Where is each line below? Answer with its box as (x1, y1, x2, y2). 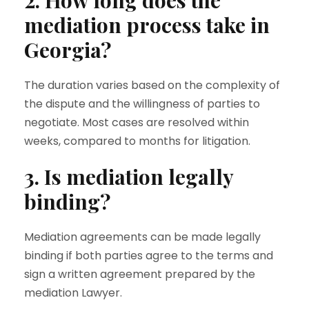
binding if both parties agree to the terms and (24, 248, 273, 263)
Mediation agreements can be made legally (24, 229, 261, 245)
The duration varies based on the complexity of (24, 77, 280, 93)
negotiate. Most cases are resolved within (24, 114, 249, 130)
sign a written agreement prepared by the (24, 266, 255, 282)
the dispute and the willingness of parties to (24, 96, 260, 112)
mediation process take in (24, 11, 270, 39)
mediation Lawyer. (24, 285, 122, 301)
